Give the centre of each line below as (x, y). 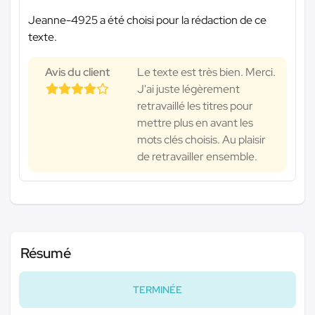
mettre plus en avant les (195, 122)
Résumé (46, 253)
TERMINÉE (157, 289)
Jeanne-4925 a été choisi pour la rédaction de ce (147, 20)
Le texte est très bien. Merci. (206, 72)
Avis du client (77, 72)
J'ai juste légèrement (188, 89)
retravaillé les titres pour (195, 105)
